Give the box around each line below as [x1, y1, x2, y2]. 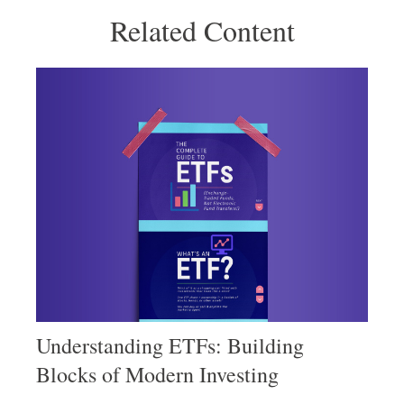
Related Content [109, 11, 295, 50]
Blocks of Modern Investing [36, 360, 279, 390]
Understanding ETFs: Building [36, 331, 304, 361]
